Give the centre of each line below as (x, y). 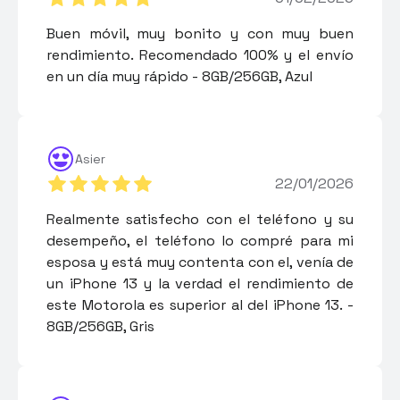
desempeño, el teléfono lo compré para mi (200, 240)
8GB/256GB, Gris (100, 326)
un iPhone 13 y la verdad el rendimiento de (200, 283)
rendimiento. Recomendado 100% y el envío (200, 54)
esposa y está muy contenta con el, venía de (200, 262)
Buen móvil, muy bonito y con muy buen (200, 33)
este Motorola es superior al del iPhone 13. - (200, 304)
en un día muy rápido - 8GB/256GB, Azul (179, 76)
